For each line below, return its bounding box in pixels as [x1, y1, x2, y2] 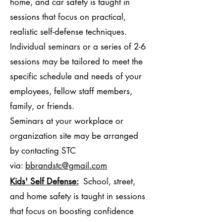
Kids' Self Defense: [10, 176, 78, 187]
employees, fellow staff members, [10, 86, 132, 97]
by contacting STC [10, 145, 76, 156]
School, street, [83, 176, 135, 187]
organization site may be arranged [10, 130, 138, 141]
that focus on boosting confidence [10, 206, 134, 217]
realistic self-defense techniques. [10, 26, 127, 37]
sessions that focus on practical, [10, 11, 126, 22]
